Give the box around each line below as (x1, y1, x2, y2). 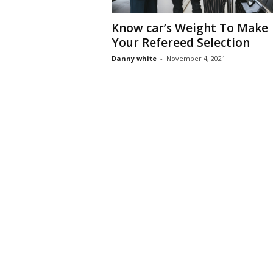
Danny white (111, 53, 157, 63)
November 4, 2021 (166, 53, 225, 63)
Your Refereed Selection (111, 34, 250, 51)
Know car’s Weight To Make (111, 19, 268, 36)
